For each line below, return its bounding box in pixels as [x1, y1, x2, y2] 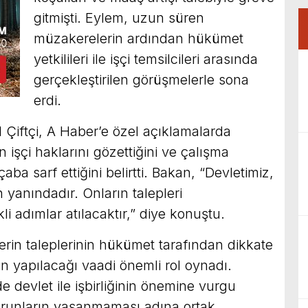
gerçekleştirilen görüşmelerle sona [34, 71, 249, 89]
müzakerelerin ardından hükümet [34, 30, 243, 47]
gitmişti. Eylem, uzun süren [34, 10, 204, 27]
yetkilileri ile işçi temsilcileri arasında [34, 51, 258, 68]
